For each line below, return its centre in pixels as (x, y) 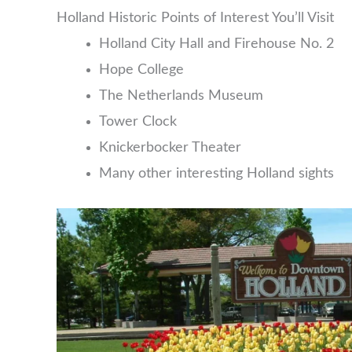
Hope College (141, 70)
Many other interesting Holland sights (216, 174)
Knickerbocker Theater (170, 148)
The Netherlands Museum (181, 96)
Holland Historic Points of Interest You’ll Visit (195, 18)
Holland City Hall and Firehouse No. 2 (216, 44)
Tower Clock (138, 122)
